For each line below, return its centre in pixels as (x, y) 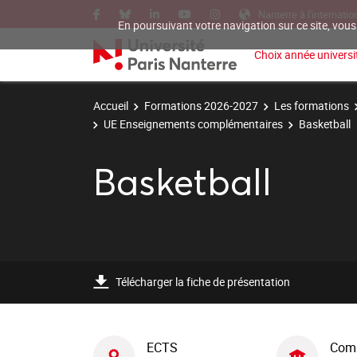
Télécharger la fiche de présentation (203, 282)
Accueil (111, 106)
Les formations (312, 106)
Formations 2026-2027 (201, 106)
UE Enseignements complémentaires (193, 124)
